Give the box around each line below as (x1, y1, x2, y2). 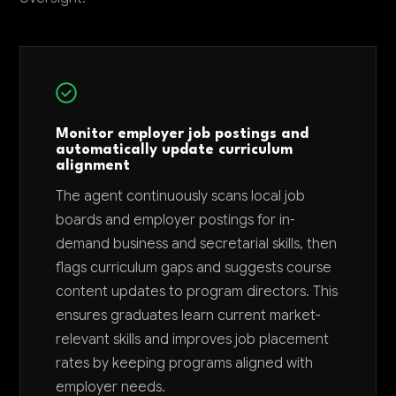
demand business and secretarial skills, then (56, 234, 338, 253)
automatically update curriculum (56, 142, 293, 157)
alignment (56, 158, 131, 173)
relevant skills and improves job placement (56, 330, 330, 348)
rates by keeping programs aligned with (56, 354, 314, 372)
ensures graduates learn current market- (56, 306, 321, 324)
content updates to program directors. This (56, 282, 339, 301)
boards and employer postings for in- (56, 210, 295, 229)
